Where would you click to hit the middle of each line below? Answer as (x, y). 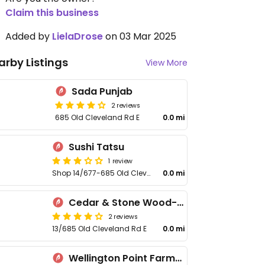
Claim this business (52, 13)
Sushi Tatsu (96, 147)
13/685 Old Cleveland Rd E (99, 229)
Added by (29, 36)
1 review (120, 160)
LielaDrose (77, 36)
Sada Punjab (102, 91)
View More (167, 63)
